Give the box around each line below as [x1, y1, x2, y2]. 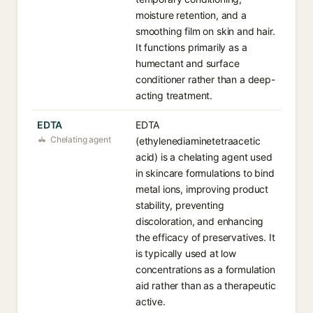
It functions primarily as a [136, 41, 247, 53]
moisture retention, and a [136, 9, 247, 21]
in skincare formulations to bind [136, 167, 275, 179]
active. [136, 296, 166, 307]
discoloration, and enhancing [136, 215, 264, 227]
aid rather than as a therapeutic [136, 279, 276, 291]
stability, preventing [136, 199, 224, 211]
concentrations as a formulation [136, 263, 275, 275]
